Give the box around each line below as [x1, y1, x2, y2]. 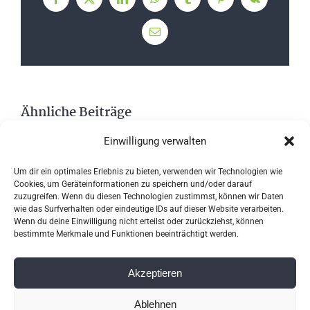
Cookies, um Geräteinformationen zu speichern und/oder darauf [14, 179, 252, 189]
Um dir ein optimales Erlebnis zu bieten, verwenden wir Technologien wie [14, 167, 282, 176]
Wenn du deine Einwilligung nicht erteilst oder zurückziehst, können [14, 217, 264, 226]
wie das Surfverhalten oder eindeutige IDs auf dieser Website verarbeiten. [14, 204, 284, 214]
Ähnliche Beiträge [21, 102, 131, 124]
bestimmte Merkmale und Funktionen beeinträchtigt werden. [14, 229, 239, 239]
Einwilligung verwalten [104, 135, 206, 147]
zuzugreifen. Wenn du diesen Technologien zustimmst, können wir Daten [14, 192, 284, 201]
